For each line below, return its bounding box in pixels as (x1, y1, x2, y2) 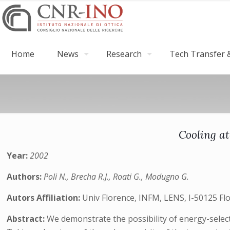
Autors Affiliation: (7, 192, 83, 203)
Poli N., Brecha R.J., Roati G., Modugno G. (44, 171, 189, 182)
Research (106, 48, 142, 60)
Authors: (7, 171, 44, 182)
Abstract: (7, 213, 47, 224)
